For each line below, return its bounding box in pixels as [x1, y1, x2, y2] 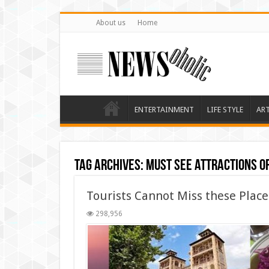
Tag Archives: [74, 157, 146, 174]
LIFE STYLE [207, 104, 243, 114]
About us [95, 19, 125, 27]
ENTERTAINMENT [134, 104, 194, 114]
